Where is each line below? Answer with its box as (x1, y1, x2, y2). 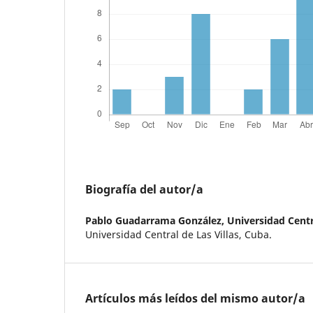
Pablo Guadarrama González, (85, 213, 227, 227)
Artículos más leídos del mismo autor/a (85, 290, 305, 306)
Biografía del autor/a (85, 181, 203, 197)
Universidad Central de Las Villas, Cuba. (85, 227, 272, 241)
